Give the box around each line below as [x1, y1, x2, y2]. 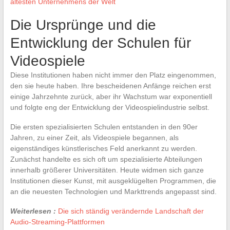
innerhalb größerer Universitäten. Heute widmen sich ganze [10, 165, 204, 174]
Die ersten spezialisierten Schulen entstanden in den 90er [10, 122, 198, 131]
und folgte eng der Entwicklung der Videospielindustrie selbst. [10, 103, 209, 111]
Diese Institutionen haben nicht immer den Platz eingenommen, [10, 70, 216, 79]
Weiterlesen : [10, 206, 56, 215]
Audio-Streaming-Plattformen [10, 217, 105, 226]
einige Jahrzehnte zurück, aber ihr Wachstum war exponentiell [10, 92, 212, 101]
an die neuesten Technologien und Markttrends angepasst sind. [10, 187, 217, 196]
